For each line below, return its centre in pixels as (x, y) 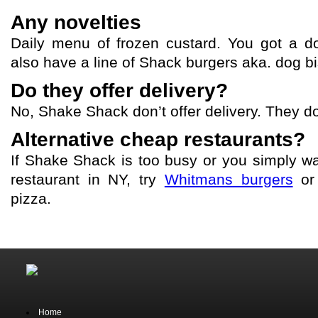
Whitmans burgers (229, 180)
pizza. (31, 199)
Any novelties (76, 22)
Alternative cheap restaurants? (158, 139)
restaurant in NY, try (88, 180)
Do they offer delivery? (119, 91)
